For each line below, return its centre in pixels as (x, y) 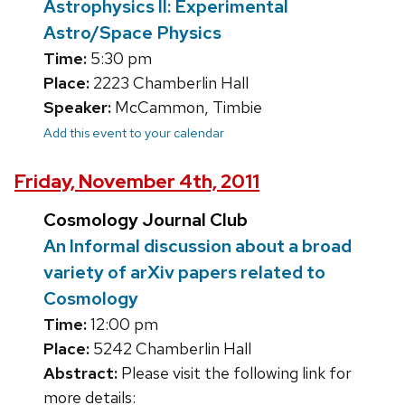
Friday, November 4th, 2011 (137, 182)
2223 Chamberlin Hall (169, 83)
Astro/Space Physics (132, 33)
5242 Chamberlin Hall (170, 349)
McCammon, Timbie (187, 108)
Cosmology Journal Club (146, 220)
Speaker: (77, 108)
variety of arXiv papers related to (184, 273)
